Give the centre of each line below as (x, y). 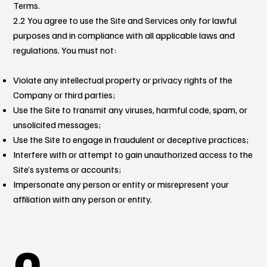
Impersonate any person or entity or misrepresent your (121, 184)
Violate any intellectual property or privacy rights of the (123, 80)
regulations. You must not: (65, 50)
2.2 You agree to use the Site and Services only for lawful (125, 20)
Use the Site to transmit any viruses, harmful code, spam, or (131, 109)
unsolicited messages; (57, 124)
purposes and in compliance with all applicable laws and (124, 35)
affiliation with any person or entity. (83, 199)
